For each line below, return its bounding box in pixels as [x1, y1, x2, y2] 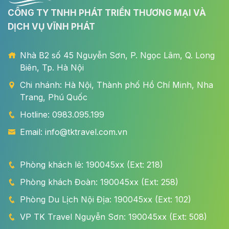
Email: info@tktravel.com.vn [20, 126, 127, 137]
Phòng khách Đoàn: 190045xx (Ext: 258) [20, 176, 178, 187]
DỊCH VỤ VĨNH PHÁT [8, 21, 95, 32]
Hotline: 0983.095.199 [20, 109, 104, 120]
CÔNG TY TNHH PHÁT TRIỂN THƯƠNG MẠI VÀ [8, 7, 206, 18]
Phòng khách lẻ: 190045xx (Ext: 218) [20, 159, 163, 170]
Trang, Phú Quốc [20, 91, 87, 102]
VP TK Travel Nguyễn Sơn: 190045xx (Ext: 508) [20, 211, 207, 222]
